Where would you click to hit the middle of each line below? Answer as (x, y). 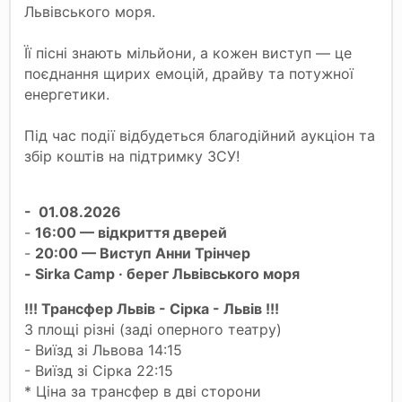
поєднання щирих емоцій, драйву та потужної (189, 73)
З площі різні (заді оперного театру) (153, 329)
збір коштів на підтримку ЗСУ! (132, 156)
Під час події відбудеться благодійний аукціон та (200, 135)
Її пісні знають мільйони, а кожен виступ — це (188, 52)
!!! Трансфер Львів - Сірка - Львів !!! (152, 308)
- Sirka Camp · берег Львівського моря (164, 273)
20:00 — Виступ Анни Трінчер (143, 253)
